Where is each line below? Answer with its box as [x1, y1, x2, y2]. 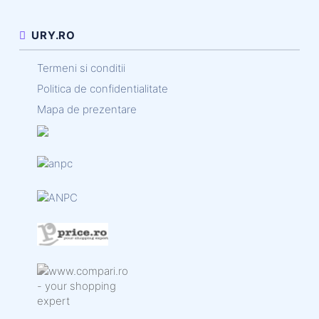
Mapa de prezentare [37, 102, 137, 116]
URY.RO [26, 28, 75, 42]
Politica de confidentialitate [37, 81, 168, 95]
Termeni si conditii [37, 61, 125, 75]
